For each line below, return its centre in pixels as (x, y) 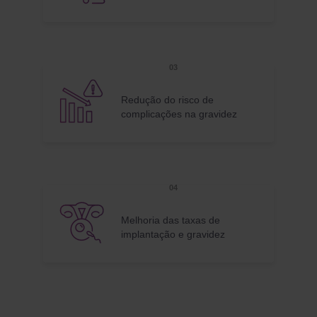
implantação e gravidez (173, 234)
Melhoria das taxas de (171, 220)
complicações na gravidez (179, 114)
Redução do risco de (167, 100)
